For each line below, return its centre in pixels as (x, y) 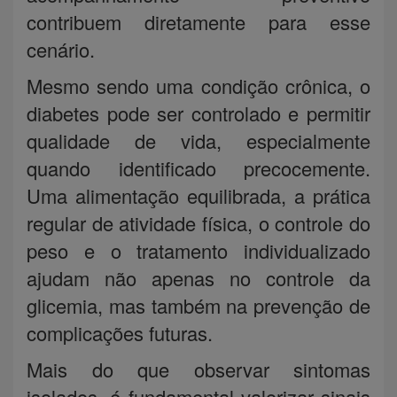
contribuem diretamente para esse (198, 21)
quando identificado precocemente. (198, 167)
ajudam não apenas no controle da (198, 277)
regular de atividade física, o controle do (198, 222)
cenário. (61, 49)
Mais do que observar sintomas (198, 369)
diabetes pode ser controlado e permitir (198, 113)
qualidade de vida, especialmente (198, 140)
